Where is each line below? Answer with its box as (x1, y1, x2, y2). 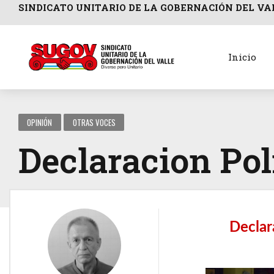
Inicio (228, 51, 256, 64)
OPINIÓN (27, 116, 53, 129)
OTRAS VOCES (72, 116, 116, 129)
